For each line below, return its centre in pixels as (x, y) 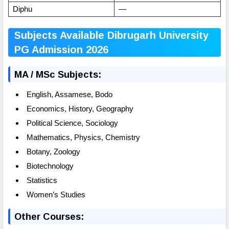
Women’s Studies (56, 194)
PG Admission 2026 (61, 50)
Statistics (42, 180)
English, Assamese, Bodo (70, 94)
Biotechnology (50, 166)
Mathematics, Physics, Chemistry (83, 137)
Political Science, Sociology (72, 123)
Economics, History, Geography (80, 108)
